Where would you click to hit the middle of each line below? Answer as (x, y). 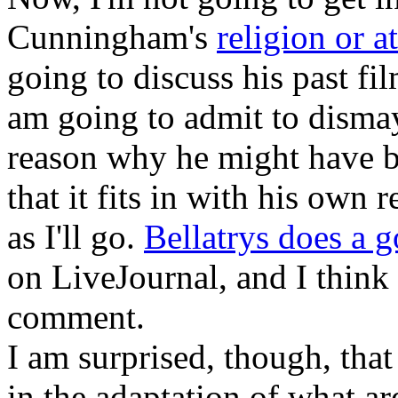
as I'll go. (76, 236)
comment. (76, 316)
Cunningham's (112, 36)
